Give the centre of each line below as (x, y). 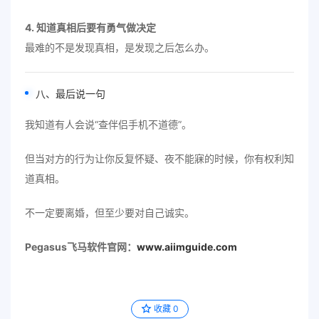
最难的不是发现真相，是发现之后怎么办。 (120, 47)
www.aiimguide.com (187, 247)
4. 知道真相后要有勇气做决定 (90, 27)
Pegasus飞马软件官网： (81, 247)
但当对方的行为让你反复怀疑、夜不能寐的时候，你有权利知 (159, 158)
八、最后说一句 (70, 94)
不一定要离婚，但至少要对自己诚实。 (110, 213)
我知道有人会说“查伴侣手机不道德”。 (108, 124)
